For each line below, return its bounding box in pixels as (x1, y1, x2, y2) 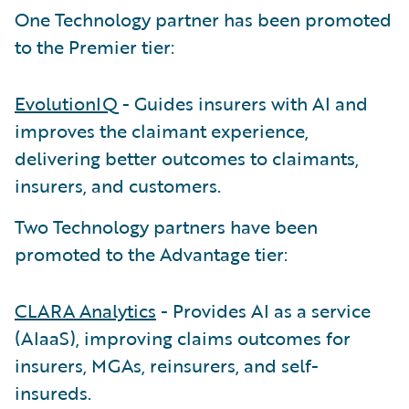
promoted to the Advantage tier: (15, 240, 288, 267)
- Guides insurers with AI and (118, 89, 368, 117)
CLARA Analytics (15, 297, 156, 324)
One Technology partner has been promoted (15, 5, 392, 33)
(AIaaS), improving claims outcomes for (15, 324, 351, 351)
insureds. (15, 379, 91, 406)
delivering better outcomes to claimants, (15, 144, 359, 172)
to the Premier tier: (15, 33, 174, 60)
